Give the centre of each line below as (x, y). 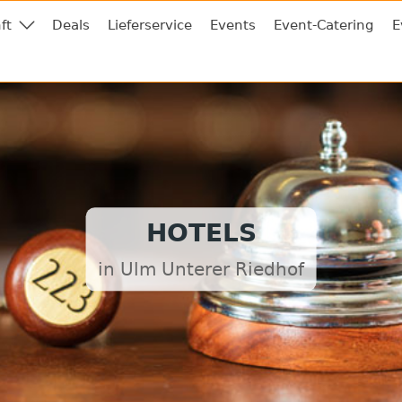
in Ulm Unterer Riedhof (201, 270)
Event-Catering (324, 25)
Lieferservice (150, 25)
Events (233, 25)
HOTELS (201, 233)
